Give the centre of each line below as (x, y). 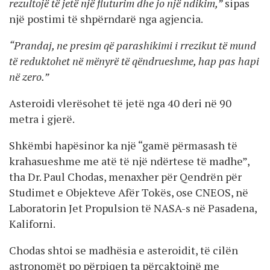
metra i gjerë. (42, 118)
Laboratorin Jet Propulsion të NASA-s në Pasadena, (133, 208)
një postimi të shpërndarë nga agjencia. (106, 18)
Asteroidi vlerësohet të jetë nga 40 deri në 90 (120, 103)
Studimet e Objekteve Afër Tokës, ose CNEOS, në (129, 192)
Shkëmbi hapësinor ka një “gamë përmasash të (123, 145)
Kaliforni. (32, 223)
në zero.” (29, 76)
